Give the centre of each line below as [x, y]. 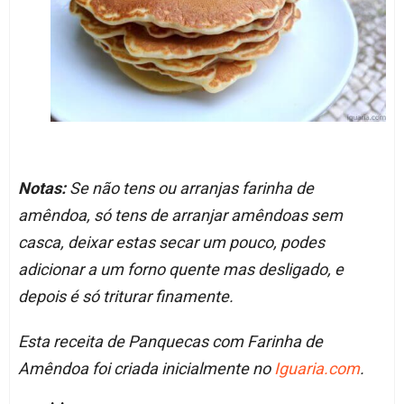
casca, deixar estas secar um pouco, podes [171, 243]
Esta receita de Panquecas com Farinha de [170, 342]
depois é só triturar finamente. [125, 297]
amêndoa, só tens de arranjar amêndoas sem [180, 216]
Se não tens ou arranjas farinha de [189, 188]
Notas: [41, 188]
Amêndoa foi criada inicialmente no [146, 369]
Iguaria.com [317, 369]
